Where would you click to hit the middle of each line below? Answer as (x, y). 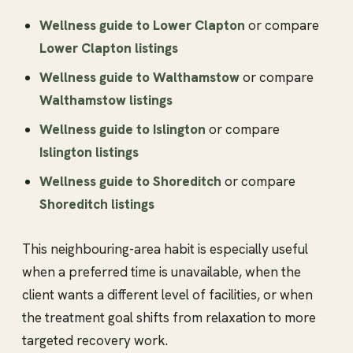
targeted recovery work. (95, 340)
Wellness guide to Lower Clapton (142, 25)
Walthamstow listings (106, 100)
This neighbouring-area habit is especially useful (165, 249)
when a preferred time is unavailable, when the (162, 271)
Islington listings (89, 152)
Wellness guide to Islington (123, 129)
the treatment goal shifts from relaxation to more (169, 317)
